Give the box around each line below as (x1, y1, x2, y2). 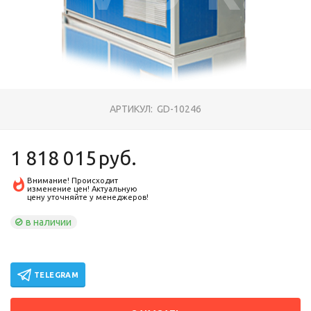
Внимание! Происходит (27, 176, 119, 185)
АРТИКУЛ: (110, 103, 153, 115)
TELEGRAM (34, 270, 79, 279)
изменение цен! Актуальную (27, 185, 138, 193)
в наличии (26, 217, 72, 228)
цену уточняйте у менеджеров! (27, 193, 149, 201)
